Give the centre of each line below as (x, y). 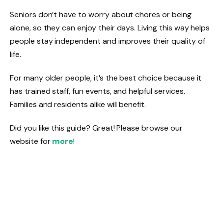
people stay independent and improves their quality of (108, 41)
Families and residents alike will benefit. (78, 104)
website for (31, 141)
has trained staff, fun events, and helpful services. (97, 91)
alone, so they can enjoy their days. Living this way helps (110, 28)
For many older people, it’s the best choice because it (106, 78)
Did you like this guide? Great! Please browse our (96, 128)
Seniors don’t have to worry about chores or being (101, 15)
